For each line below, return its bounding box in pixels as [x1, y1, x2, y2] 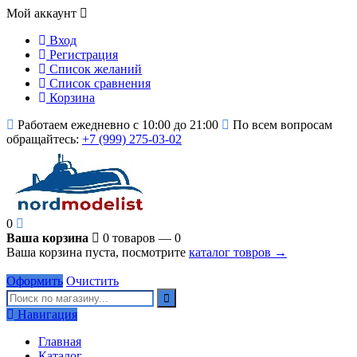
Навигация [14, 308, 77, 321]
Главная [38, 335, 81, 348]
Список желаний [46, 62, 142, 76]
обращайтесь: [6, 132, 82, 146]
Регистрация [46, 48, 118, 61]
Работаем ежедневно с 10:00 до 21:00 [14, 118, 218, 131]
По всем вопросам [229, 118, 332, 131]
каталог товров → [189, 245, 287, 259]
